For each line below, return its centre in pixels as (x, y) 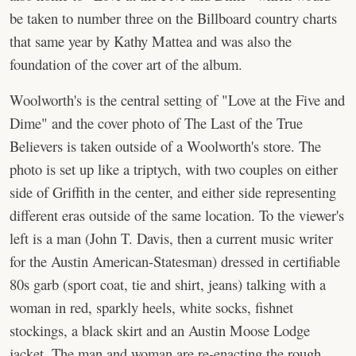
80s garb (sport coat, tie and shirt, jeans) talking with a (168, 284)
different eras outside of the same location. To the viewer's (177, 215)
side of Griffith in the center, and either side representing (173, 192)
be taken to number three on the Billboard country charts (173, 18)
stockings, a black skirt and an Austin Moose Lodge (160, 330)
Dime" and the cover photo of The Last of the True (156, 123)
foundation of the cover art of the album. (126, 64)
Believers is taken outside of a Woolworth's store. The (165, 146)
